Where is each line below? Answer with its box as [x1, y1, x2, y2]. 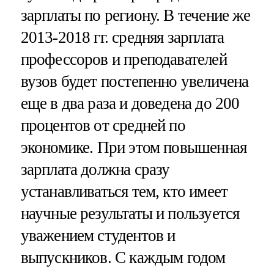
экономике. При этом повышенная [20, 138, 247, 157]
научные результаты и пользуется [20, 204, 240, 223]
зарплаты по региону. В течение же [20, 6, 251, 24]
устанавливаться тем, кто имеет [20, 182, 228, 201]
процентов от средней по [20, 116, 185, 135]
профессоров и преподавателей [20, 50, 227, 68]
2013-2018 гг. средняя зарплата [20, 28, 224, 46]
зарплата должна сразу [20, 160, 170, 179]
